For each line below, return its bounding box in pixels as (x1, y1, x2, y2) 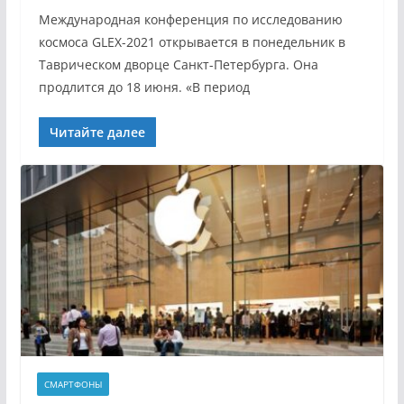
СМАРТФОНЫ (43, 377, 102, 390)
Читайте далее (49, 124, 145, 141)
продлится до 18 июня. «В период (38, 78, 250, 96)
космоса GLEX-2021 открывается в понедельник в (38, 33, 345, 50)
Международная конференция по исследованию (38, 11, 343, 28)
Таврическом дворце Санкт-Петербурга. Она (38, 56, 318, 73)
